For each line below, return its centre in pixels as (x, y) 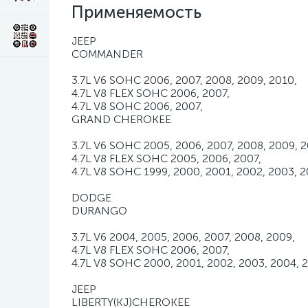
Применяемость (136, 12)
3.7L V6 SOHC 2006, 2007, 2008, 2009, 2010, (184, 80)
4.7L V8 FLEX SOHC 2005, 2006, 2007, (166, 158)
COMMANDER (107, 54)
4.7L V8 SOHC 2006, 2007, (137, 106)
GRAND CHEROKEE (121, 119)
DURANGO (99, 211)
